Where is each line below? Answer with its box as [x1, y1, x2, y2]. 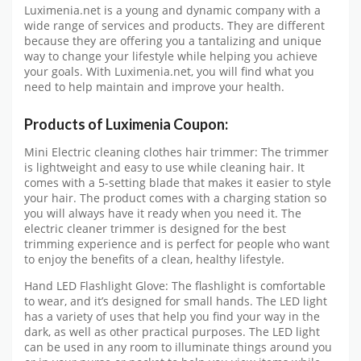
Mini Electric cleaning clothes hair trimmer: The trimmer [24, 145, 329, 160]
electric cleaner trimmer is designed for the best [24, 222, 286, 237]
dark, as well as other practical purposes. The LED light [24, 324, 320, 339]
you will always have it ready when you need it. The [24, 206, 301, 222]
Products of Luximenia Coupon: [24, 115, 228, 134]
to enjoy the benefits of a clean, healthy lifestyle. [24, 252, 284, 268]
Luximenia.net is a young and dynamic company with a [24, 2, 321, 18]
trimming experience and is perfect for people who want [24, 237, 330, 252]
